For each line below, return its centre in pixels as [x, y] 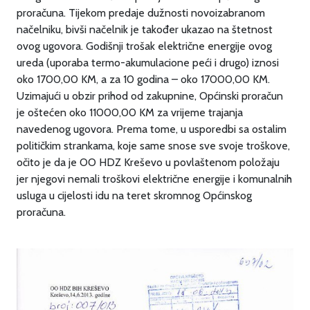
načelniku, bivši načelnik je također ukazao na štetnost [145, 29]
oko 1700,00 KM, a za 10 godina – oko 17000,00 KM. [143, 79]
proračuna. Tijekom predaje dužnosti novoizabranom [141, 13]
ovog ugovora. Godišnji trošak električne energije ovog [144, 46]
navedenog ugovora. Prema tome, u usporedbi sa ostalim [152, 129]
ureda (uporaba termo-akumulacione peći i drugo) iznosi [148, 63]
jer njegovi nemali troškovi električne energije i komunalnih [154, 179]
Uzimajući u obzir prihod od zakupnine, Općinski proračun [150, 96]
